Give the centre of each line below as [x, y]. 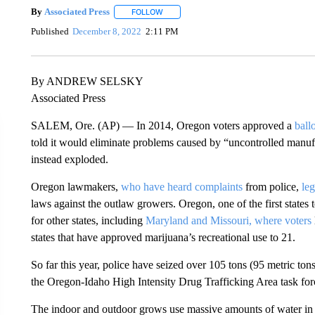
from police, [272, 186]
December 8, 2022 [107, 32]
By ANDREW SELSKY [87, 81]
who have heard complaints [181, 186]
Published [50, 32]
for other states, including [88, 220]
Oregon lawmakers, [76, 186]
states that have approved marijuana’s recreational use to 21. [163, 237]
